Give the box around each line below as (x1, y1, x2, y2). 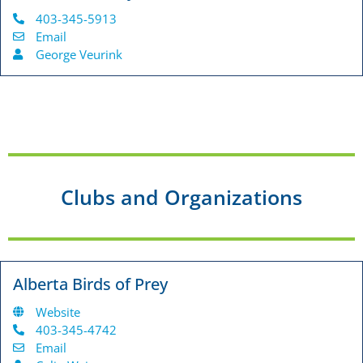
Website (35, 304, 80, 321)
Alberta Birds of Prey (13, 273, 168, 296)
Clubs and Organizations (61, 183, 302, 211)
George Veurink (35, 46, 122, 63)
